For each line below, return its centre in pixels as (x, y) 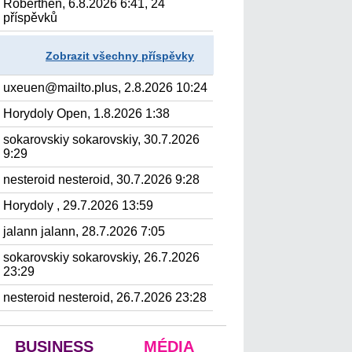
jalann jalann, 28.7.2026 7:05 (84, 231)
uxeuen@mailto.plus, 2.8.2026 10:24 (106, 88)
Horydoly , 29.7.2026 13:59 (79, 205)
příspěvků (31, 18)
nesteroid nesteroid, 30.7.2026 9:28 (102, 180)
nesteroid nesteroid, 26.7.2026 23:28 (105, 297)
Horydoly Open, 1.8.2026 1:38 (87, 114)
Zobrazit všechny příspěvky (120, 56)
